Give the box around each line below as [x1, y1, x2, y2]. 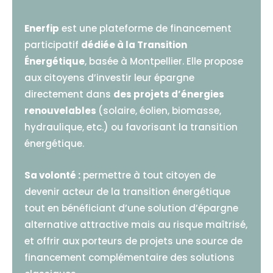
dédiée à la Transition [81, 38, 187, 51]
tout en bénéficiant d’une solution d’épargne [24, 202, 238, 214]
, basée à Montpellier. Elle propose [85, 55, 243, 68]
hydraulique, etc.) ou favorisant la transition [24, 121, 238, 133]
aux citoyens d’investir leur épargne [24, 71, 194, 84]
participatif [24, 38, 81, 51]
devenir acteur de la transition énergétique [24, 185, 230, 198]
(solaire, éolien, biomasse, [98, 104, 221, 117]
